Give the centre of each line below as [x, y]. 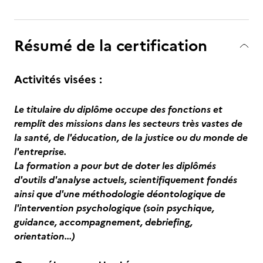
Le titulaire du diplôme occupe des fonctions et [118, 109]
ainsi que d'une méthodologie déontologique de [120, 194]
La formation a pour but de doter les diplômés [115, 166]
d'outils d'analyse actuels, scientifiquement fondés [126, 180]
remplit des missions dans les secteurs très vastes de [128, 123]
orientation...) [45, 236]
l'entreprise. [40, 151]
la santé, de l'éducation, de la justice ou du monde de [131, 137]
